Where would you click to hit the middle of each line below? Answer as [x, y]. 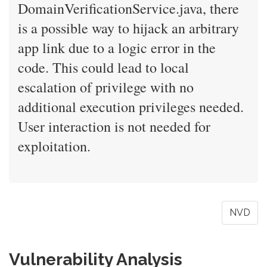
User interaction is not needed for [114, 126]
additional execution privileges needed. [131, 107]
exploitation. [54, 146]
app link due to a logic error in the [117, 48]
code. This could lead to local [103, 67]
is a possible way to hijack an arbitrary [128, 28]
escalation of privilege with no [106, 87]
